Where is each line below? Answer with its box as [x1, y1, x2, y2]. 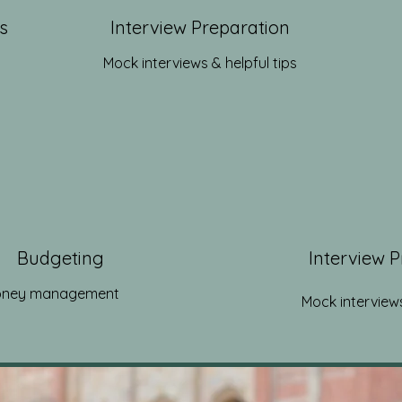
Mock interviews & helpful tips [103, 54, 297, 72]
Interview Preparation [110, 16, 290, 39]
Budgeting [17, 247, 109, 269]
